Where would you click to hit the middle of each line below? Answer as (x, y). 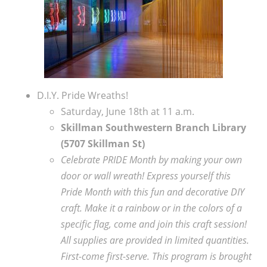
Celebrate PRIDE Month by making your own (151, 159)
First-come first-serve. (106, 256)
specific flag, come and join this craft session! (153, 224)
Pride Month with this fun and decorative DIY (152, 192)
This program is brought (201, 256)
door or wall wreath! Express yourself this (145, 176)
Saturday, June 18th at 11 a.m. (127, 111)
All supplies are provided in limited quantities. (155, 240)
